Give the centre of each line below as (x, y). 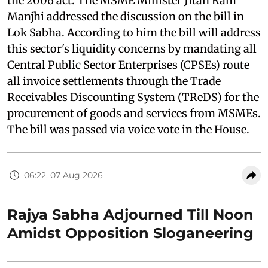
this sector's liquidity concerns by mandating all (132, 49)
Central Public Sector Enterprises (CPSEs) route (128, 65)
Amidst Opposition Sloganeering (130, 233)
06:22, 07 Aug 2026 (63, 175)
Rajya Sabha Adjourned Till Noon (130, 215)
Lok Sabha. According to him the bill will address (134, 33)
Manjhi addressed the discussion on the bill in (126, 17)
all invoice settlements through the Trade (114, 81)
